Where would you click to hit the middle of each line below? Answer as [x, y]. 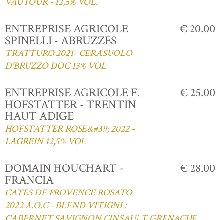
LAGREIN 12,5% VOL [45, 141]
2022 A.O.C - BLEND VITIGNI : [66, 205]
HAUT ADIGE [39, 116]
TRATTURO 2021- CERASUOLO [69, 53]
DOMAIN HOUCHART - [64, 168]
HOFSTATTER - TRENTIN [70, 104]
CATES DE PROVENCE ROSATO [69, 192]
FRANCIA [29, 180]
